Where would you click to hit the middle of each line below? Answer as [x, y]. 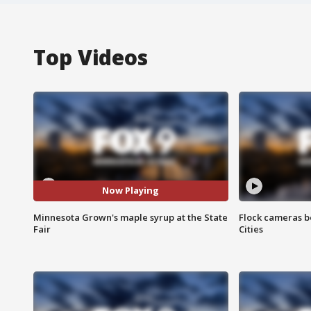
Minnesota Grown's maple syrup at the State [131, 217]
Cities [251, 229]
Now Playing [131, 191]
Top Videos [91, 57]
